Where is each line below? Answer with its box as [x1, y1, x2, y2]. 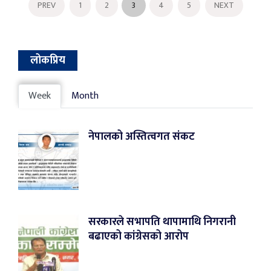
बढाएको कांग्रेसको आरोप [88, 227, 189, 246]
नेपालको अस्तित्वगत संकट [88, 128, 195, 146]
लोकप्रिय [30, 51, 65, 70]
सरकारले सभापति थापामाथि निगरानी [88, 213, 236, 232]
